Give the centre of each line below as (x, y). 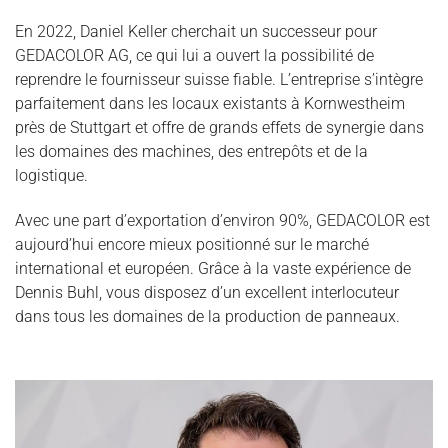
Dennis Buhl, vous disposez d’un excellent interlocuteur (207, 292)
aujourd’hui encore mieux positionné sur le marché (192, 244)
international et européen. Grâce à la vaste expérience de (213, 268)
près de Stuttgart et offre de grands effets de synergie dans (219, 128)
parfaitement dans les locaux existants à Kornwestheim (210, 104)
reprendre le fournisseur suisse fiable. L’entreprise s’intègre (219, 80)
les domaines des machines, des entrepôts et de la (191, 152)
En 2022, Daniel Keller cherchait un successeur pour (196, 32)
